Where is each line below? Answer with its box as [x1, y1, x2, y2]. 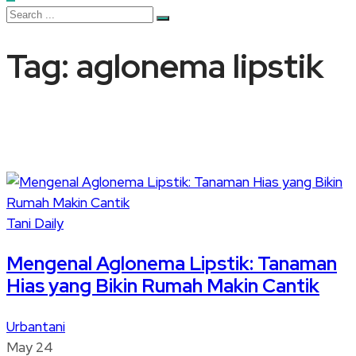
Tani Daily [6, 215, 64, 233]
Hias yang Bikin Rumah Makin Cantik [6, 273, 319, 299]
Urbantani [6, 318, 65, 336]
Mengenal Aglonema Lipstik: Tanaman [6, 251, 337, 277]
